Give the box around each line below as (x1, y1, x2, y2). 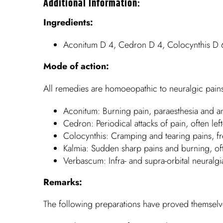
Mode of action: (43, 60, 109, 73)
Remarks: (43, 175, 82, 189)
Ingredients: (43, 16, 93, 29)
